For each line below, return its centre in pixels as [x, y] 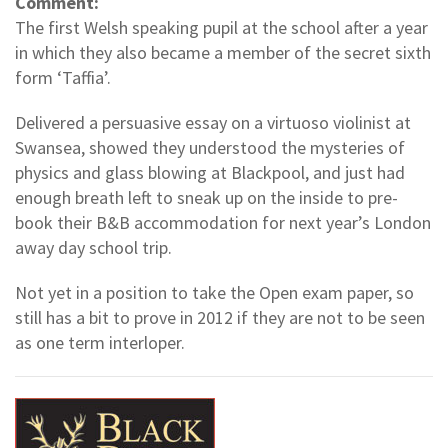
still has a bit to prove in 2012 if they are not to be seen [220, 317]
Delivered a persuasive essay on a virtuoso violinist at [213, 122]
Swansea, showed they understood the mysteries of [210, 147]
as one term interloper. [100, 342]
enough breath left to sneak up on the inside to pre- [206, 197]
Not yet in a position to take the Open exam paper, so [214, 292]
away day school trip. [93, 247]
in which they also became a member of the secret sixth [223, 52]
